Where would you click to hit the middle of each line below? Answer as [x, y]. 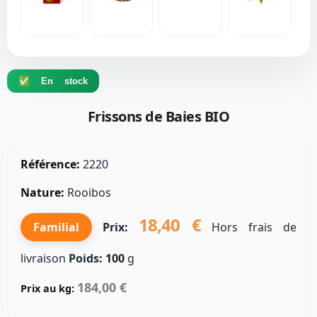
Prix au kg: [47, 289]
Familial [56, 227]
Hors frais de [249, 227]
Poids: [86, 259]
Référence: [50, 165]
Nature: [42, 193]
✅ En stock [53, 81]
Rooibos [88, 193]
